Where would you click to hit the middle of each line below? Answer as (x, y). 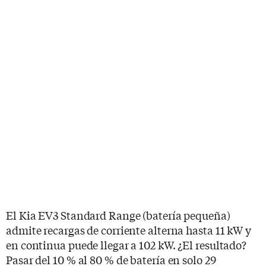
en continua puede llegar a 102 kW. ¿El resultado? (126, 244)
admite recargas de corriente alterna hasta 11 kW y (129, 229)
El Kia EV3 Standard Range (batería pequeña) (118, 215)
